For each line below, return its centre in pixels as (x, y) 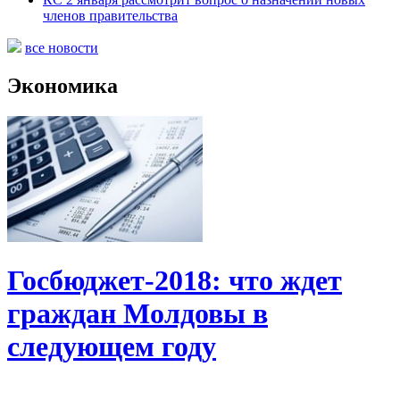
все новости (62, 47)
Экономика (62, 85)
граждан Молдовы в (137, 313)
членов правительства (110, 15)
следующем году (112, 346)
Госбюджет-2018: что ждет (175, 280)
